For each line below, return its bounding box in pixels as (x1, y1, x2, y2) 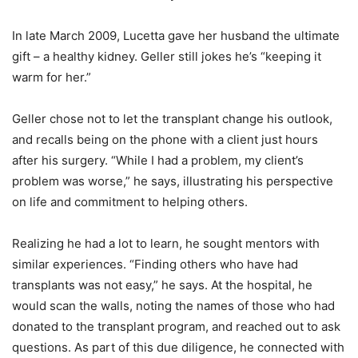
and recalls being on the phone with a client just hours (12, 132, 318, 148)
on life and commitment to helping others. (12, 194, 248, 210)
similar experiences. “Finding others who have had (12, 257, 298, 272)
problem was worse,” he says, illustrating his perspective (12, 173, 333, 189)
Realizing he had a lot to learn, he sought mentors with (12, 236, 320, 252)
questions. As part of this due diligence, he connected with (12, 340, 344, 356)
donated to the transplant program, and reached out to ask (12, 319, 340, 335)
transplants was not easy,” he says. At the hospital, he (12, 277, 312, 293)
